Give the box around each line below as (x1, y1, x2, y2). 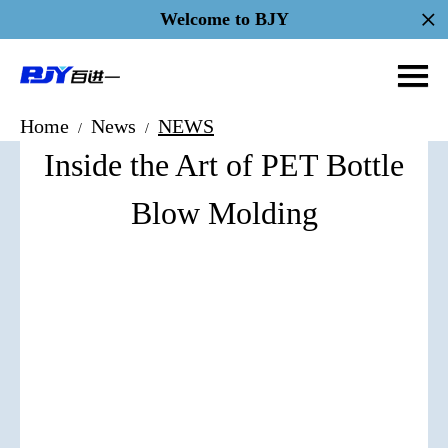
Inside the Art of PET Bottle (44, 147, 404, 183)
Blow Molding (130, 195, 318, 231)
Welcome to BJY (159, 9, 289, 29)
